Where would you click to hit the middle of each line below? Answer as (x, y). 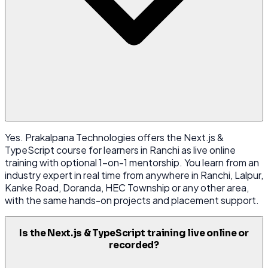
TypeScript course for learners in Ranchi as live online (120, 150)
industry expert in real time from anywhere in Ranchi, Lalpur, (134, 175)
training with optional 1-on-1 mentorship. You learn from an (132, 163)
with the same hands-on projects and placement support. (132, 200)
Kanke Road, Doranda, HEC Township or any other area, (127, 188)
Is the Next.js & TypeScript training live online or (134, 233)
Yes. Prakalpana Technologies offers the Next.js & (114, 138)
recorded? (134, 245)
